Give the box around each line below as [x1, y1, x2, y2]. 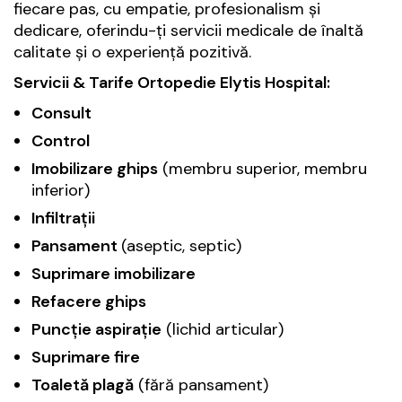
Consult [31, 101, 92, 124]
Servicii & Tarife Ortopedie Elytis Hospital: [13, 71, 330, 93]
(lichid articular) [162, 318, 284, 340]
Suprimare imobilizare [31, 262, 196, 284]
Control [31, 129, 90, 152]
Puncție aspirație [31, 318, 162, 340]
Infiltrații [31, 206, 95, 229]
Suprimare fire [31, 345, 140, 368]
